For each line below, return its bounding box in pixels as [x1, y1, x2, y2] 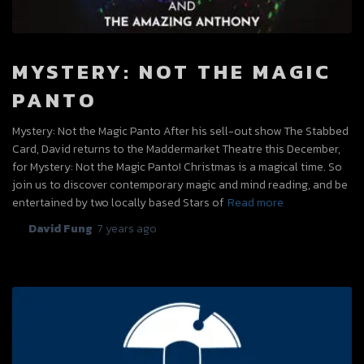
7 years [97, 220, 134, 238]
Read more [227, 194, 284, 212]
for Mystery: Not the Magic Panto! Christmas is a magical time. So [12, 158, 342, 176]
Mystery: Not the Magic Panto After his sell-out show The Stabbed [12, 123, 349, 141]
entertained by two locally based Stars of [12, 194, 223, 212]
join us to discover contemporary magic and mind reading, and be [12, 176, 348, 194]
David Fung [28, 220, 93, 238]
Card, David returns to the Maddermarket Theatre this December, [12, 141, 340, 158]
